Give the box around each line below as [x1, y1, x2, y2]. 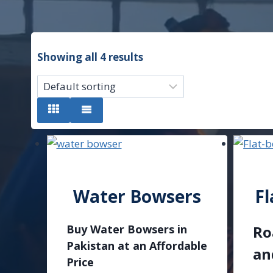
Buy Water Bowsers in [66, 222, 187, 237]
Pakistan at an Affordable [66, 238, 207, 253]
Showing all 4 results [37, 50, 143, 64]
